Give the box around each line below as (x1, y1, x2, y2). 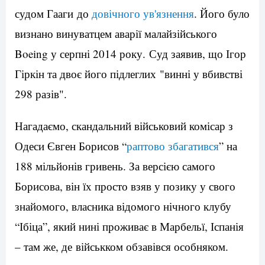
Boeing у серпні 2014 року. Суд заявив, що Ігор (15, 46, 246, 62)
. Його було (194, 6, 250, 21)
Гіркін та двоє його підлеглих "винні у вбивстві (15, 66, 243, 82)
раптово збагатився (127, 138, 219, 154)
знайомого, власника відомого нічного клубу (15, 199, 231, 214)
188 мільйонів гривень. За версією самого (15, 159, 215, 174)
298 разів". (15, 86, 67, 102)
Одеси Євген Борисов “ (15, 138, 127, 154)
